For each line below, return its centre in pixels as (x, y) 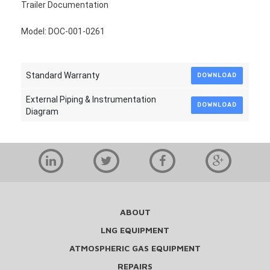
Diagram (42, 111)
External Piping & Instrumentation (91, 99)
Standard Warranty (62, 75)
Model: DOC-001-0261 (63, 31)
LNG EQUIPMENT (135, 230)
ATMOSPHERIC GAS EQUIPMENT (135, 248)
